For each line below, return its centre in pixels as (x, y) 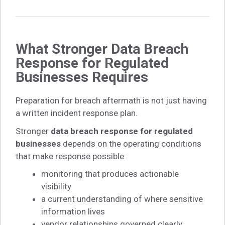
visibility (56, 186)
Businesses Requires (82, 77)
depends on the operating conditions (131, 143)
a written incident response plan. (77, 113)
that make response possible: (71, 156)
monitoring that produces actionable (110, 174)
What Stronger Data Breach (102, 49)
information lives (73, 211)
